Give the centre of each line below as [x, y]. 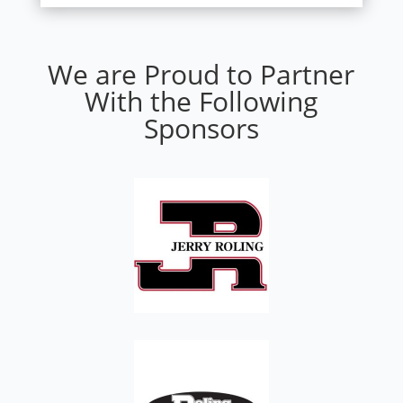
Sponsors [201, 128]
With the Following [201, 101]
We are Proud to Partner [201, 74]
